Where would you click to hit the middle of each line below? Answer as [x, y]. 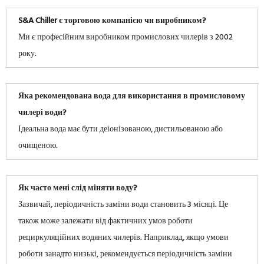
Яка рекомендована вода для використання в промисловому [132, 97]
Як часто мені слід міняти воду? [77, 189]
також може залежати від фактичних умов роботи [105, 222]
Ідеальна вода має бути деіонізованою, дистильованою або [121, 130]
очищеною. [38, 146]
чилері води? [42, 113]
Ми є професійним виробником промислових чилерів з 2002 [126, 38]
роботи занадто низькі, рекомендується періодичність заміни [125, 255]
